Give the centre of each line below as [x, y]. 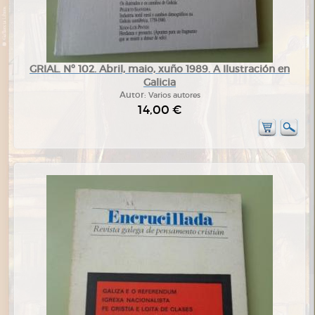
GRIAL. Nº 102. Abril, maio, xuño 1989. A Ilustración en [160, 69]
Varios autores [174, 95]
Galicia [160, 83]
